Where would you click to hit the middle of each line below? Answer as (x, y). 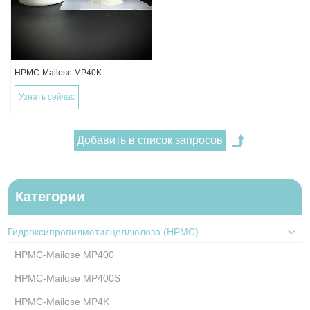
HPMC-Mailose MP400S (68, 279)
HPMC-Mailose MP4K (62, 302)
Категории (50, 197)
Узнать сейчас (47, 97)
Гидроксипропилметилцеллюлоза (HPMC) (103, 232)
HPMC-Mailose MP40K (58, 73)
